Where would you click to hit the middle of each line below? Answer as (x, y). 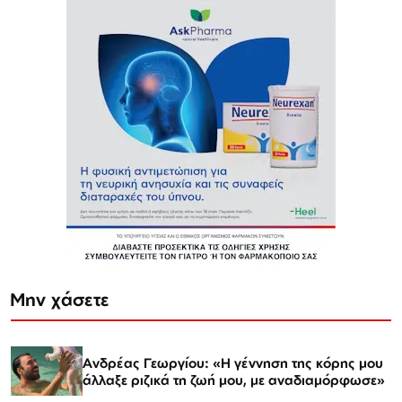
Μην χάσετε (60, 300)
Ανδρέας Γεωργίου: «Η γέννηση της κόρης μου (233, 363)
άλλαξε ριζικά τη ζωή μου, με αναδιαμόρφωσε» (234, 380)
